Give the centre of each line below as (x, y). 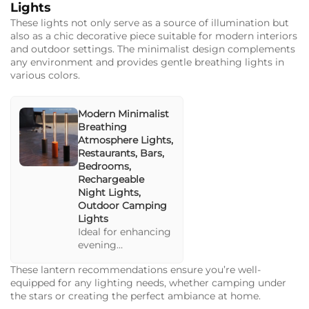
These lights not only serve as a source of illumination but (150, 23)
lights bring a (110, 271)
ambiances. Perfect (124, 56)
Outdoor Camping (122, 206)
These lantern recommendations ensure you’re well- (136, 270)
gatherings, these (120, 258)
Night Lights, (109, 193)
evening (97, 245)
